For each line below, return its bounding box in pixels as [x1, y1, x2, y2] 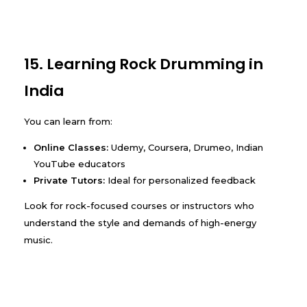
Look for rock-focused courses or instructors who [24, 199, 254, 211]
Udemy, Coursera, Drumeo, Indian [108, 141, 264, 153]
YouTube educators [34, 158, 126, 169]
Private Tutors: [34, 174, 106, 186]
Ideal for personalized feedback [105, 174, 256, 186]
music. [24, 234, 53, 245]
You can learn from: [24, 115, 112, 127]
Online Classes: [34, 141, 109, 153]
